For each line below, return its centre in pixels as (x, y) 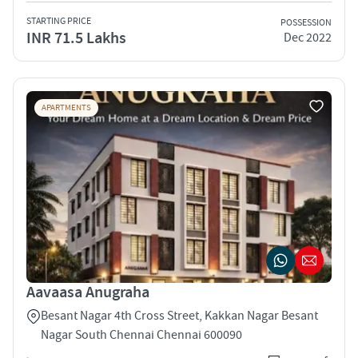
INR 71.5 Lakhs (76, 38)
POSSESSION (306, 23)
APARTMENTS (66, 107)
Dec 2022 (308, 38)
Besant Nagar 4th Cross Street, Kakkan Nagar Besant (179, 315)
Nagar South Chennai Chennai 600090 (141, 334)
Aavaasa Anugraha (88, 292)
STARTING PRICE (59, 21)
